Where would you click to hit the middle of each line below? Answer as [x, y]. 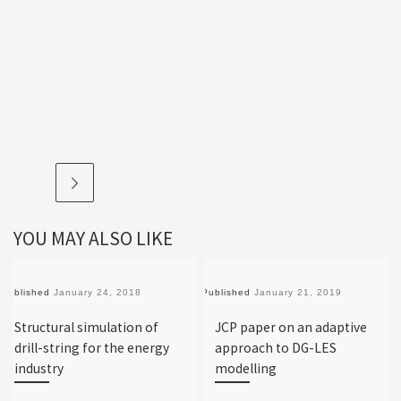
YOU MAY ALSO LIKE [93, 238]
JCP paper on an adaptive [291, 327]
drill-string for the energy [92, 347]
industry [39, 368]
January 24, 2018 [98, 293]
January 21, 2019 [299, 293]
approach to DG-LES [276, 347]
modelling [246, 368]
